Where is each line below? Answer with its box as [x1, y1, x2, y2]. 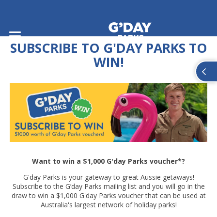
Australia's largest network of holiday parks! [40, 200, 177, 209]
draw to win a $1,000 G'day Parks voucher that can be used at [11, 190, 206, 200]
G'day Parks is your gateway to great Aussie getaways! [23, 172, 194, 182]
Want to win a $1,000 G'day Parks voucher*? [32, 156, 185, 166]
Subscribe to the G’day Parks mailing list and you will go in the [12, 181, 205, 191]
